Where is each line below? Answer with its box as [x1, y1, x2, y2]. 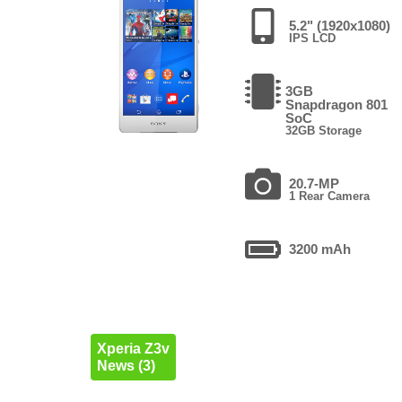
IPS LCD [289, 31, 336, 45]
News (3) [96, 357, 155, 373]
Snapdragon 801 [285, 96, 389, 112]
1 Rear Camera [289, 188, 371, 203]
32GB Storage [285, 123, 363, 137]
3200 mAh [289, 240, 352, 257]
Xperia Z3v [96, 340, 170, 356]
